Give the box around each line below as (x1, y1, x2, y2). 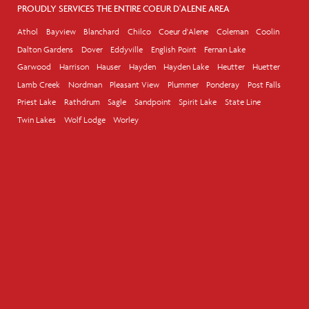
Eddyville (110, 43, 143, 54)
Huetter (252, 61, 280, 72)
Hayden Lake (163, 61, 209, 72)
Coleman (216, 26, 248, 37)
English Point (150, 43, 197, 54)
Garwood (17, 61, 51, 72)
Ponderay (206, 79, 239, 90)
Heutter (217, 61, 245, 72)
